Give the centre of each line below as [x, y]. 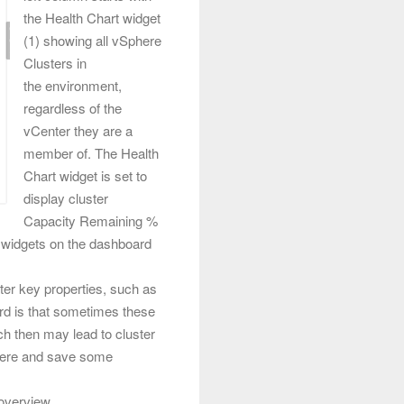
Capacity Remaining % [91, 220]
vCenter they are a [78, 130]
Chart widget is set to [85, 175]
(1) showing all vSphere [92, 40]
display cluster [66, 197]
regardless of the [73, 107]
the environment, [73, 85]
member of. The [72, 152]
